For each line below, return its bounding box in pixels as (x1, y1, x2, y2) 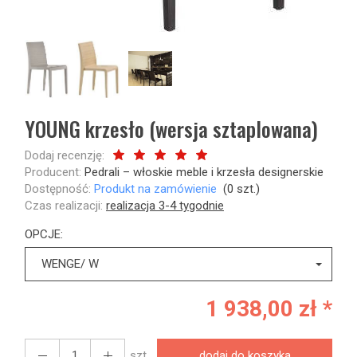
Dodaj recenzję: (25, 148, 104, 163)
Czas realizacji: (25, 198, 103, 213)
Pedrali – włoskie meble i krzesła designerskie (84, 165, 324, 179)
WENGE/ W (41, 257, 99, 271)
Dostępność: (25, 182, 91, 196)
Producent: (25, 165, 81, 179)
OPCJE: (25, 227, 63, 241)
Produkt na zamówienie (94, 182, 217, 196)
